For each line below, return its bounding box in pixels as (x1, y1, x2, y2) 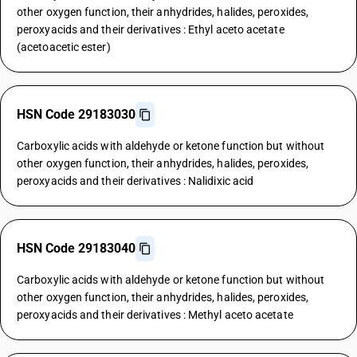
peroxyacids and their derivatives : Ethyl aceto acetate (17, 23, 284, 36)
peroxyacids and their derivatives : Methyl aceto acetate (17, 308, 293, 321)
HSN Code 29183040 (17, 241, 135, 256)
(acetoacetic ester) (17, 41, 111, 53)
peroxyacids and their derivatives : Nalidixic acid (17, 175, 254, 187)
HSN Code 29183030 (17, 107, 135, 122)
